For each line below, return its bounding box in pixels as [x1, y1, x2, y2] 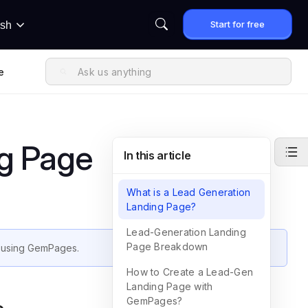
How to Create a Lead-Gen [126, 266, 253, 278]
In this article [124, 148, 191, 162]
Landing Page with [126, 280, 213, 292]
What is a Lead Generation [126, 186, 251, 198]
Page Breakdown [126, 241, 208, 252]
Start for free [210, 19, 265, 30]
